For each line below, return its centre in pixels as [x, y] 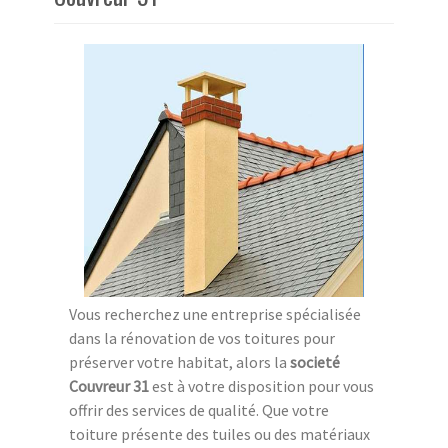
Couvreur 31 [109, 385]
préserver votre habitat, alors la [179, 361]
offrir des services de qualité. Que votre [199, 409]
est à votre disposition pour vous [261, 385]
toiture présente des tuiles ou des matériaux [219, 433]
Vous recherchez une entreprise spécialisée [215, 313]
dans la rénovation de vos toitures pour [202, 337]
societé [315, 361]
